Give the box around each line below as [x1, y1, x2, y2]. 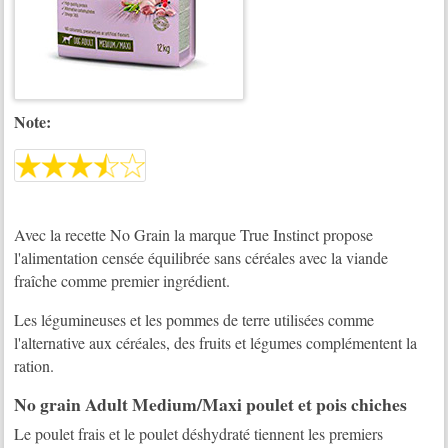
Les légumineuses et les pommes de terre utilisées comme [14, 309, 375, 331]
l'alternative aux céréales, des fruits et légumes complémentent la [14, 332, 418, 354]
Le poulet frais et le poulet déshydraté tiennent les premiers [14, 422, 384, 444]
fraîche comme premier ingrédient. [14, 270, 231, 292]
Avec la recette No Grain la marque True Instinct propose [14, 224, 374, 246]
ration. [14, 355, 55, 377]
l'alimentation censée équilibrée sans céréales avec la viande [14, 247, 389, 269]
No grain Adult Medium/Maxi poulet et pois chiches [14, 391, 408, 418]
